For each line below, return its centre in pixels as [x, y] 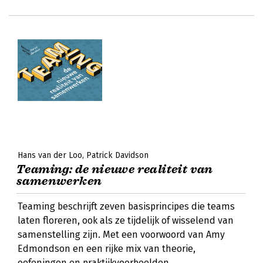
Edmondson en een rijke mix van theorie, [107, 249]
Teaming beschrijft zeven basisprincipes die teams [126, 206]
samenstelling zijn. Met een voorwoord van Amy [121, 235]
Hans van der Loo [50, 155]
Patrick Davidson [117, 155]
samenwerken [59, 181]
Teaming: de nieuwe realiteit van [115, 169]
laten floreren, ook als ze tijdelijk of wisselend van [126, 220]
